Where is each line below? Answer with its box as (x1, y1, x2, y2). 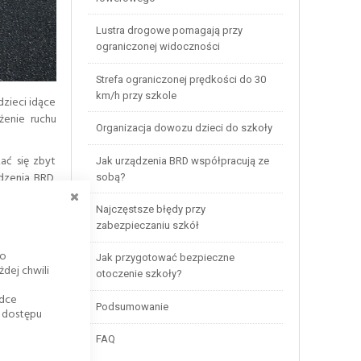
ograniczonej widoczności (95, 40, 220, 53)
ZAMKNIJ (89, 180, 134, 193)
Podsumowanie (95, 300, 168, 313)
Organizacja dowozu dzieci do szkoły (95, 122, 272, 135)
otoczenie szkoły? (95, 268, 182, 280)
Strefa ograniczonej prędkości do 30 (95, 73, 266, 85)
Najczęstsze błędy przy (95, 202, 205, 215)
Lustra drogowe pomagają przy (95, 24, 243, 37)
